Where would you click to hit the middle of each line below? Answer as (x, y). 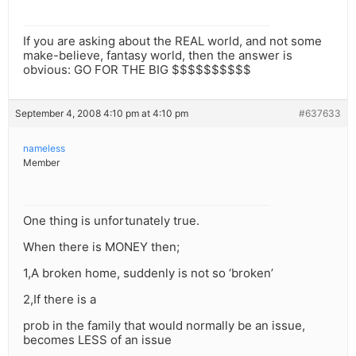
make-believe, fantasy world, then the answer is (158, 56)
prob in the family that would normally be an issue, (164, 326)
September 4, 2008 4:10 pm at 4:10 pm (102, 114)
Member (41, 163)
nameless (44, 149)
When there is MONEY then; (101, 247)
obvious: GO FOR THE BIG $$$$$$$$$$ (137, 70)
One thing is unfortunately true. (111, 221)
